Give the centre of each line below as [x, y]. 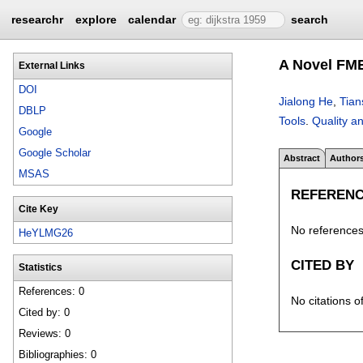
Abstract [302, 158]
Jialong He [306, 101]
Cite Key [38, 209]
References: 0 [52, 292]
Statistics [40, 267]
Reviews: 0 [45, 334]
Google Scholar [55, 153]
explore [96, 19]
